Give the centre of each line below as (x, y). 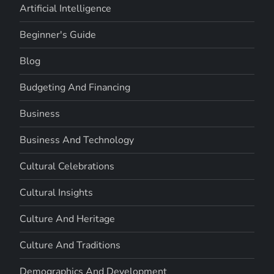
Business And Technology (77, 140)
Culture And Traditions (70, 245)
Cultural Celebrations (67, 166)
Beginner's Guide (58, 35)
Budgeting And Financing (75, 87)
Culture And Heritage (68, 219)
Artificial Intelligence (66, 8)
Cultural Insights (57, 192)
